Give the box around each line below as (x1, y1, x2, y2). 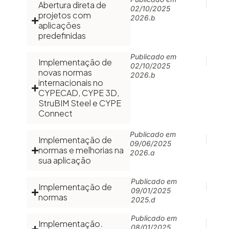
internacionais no (38, 77, 103, 88)
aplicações (38, 20, 81, 31)
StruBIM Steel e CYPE (38, 98, 121, 108)
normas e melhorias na (38, 145, 124, 155)
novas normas (38, 67, 92, 78)
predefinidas (38, 30, 86, 41)
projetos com (38, 10, 91, 20)
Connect (38, 108, 73, 119)
